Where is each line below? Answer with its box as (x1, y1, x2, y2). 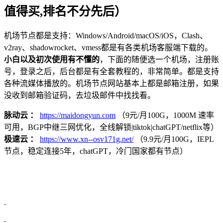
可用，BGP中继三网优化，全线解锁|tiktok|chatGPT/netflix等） (4, 122, 219, 131)
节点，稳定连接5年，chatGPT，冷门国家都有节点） (4, 146, 188, 155)
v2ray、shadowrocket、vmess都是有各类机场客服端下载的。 (4, 43, 213, 52)
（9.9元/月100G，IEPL (133, 134, 214, 143)
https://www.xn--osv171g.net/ (40, 134, 133, 143)
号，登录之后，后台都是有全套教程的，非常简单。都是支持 (4, 67, 219, 76)
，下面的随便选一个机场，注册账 (100, 55, 219, 64)
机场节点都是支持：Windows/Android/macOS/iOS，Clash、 (4, 31, 208, 40)
